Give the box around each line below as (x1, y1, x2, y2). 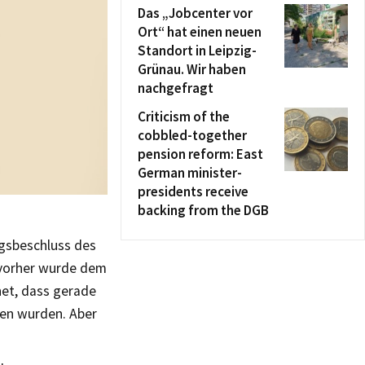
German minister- (138, 164, 242, 182)
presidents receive (138, 182, 248, 200)
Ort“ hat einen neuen (138, 23, 262, 41)
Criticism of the (138, 108, 230, 125)
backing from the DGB (138, 201, 269, 219)
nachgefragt (138, 79, 213, 97)
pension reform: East (138, 145, 263, 163)
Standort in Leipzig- (138, 42, 257, 59)
